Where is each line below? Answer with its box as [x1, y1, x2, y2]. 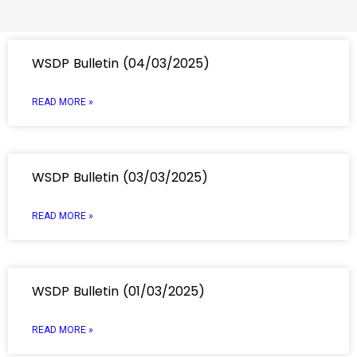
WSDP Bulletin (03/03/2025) [32, 168, 208, 186]
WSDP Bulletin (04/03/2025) [32, 54, 210, 73]
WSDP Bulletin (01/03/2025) [32, 282, 205, 300]
